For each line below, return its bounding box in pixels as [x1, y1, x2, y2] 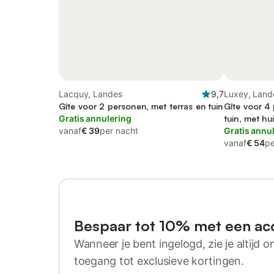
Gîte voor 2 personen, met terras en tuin [59, 101, 223, 111]
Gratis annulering [59, 113, 131, 124]
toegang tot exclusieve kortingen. [74, 254, 244, 267]
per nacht [100, 125, 138, 136]
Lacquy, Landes [59, 89, 122, 99]
